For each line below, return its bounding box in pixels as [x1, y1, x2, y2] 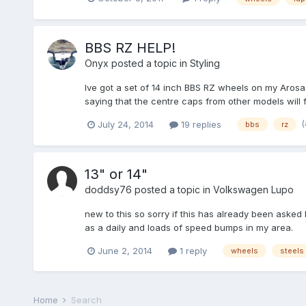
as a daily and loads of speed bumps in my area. [84, 221, 293, 233]
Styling [189, 57, 220, 69]
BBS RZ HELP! [84, 39, 176, 56]
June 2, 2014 [97, 245, 152, 256]
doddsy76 [84, 183, 132, 195]
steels [279, 246, 304, 256]
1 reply [176, 245, 207, 256]
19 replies [178, 118, 221, 130]
